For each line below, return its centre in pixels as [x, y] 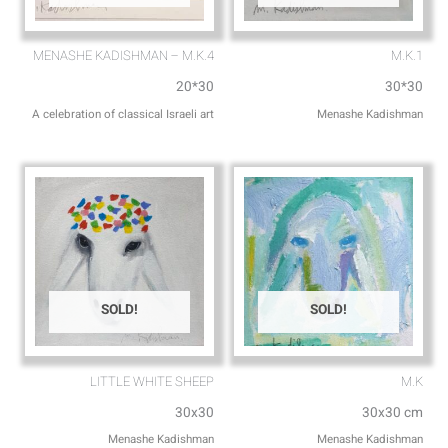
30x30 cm [392, 412]
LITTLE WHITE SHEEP [152, 382]
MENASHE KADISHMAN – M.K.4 [123, 56]
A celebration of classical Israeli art [123, 114]
